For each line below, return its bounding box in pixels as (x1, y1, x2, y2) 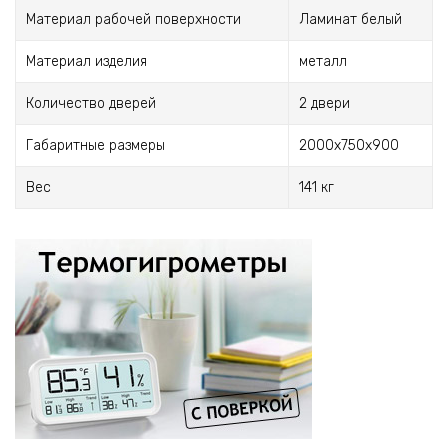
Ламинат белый (299, 11, 402, 28)
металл (299, 53, 347, 70)
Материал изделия (26, 53, 147, 70)
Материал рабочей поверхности (26, 11, 241, 28)
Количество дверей (26, 95, 156, 112)
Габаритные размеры (26, 137, 165, 154)
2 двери (299, 95, 350, 112)
